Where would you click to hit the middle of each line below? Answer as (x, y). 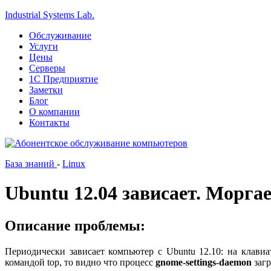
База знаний (31, 164)
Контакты (49, 122)
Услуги (44, 46)
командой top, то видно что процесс (80, 262)
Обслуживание (60, 35)
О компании (54, 112)
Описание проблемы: (75, 225)
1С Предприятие (64, 79)
